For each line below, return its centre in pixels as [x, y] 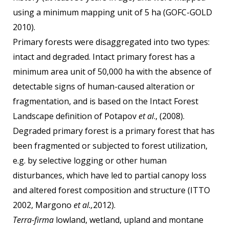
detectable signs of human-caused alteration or [104, 87]
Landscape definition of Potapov [76, 116]
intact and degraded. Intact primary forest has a [104, 57]
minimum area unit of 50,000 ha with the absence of [112, 72]
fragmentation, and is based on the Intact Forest [106, 101]
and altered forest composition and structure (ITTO [111, 190]
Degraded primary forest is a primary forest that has [114, 131]
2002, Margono [43, 205]
